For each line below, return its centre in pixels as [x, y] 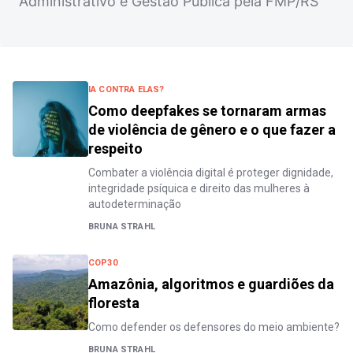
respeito [115, 149]
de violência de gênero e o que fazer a [212, 130]
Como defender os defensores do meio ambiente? [214, 327]
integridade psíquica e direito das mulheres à [199, 189]
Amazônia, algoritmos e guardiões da [211, 284]
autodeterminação [135, 204]
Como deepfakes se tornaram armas [207, 111]
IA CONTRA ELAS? [126, 90]
